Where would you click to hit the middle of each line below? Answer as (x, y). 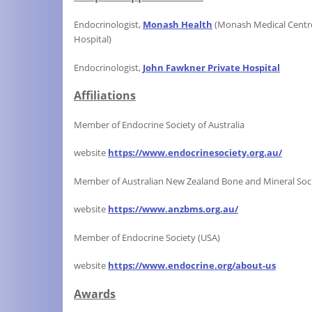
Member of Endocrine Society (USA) (147, 237)
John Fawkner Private (193, 67)
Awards (95, 294)
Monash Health (178, 25)
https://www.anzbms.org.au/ (173, 209)
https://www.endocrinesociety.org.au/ (195, 153)
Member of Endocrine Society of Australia (159, 124)
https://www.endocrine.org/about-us (192, 266)
